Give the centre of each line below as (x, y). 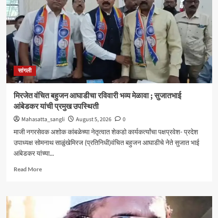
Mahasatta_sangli (43, 119)
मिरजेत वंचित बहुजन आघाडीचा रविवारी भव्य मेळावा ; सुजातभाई (97, 96)
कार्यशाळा (51, 35)
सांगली (25, 71)
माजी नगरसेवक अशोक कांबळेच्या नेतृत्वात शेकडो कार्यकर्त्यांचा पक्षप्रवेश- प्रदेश (106, 131)
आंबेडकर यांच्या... (34, 153)
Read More (27, 169)
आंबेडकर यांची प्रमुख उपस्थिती (56, 106)
